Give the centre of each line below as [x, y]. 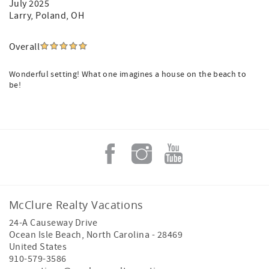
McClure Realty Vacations [76, 205]
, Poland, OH [58, 16]
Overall [25, 47]
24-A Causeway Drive [53, 223]
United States [38, 247]
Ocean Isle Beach [45, 235]
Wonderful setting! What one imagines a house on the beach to [128, 74]
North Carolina [118, 235]
